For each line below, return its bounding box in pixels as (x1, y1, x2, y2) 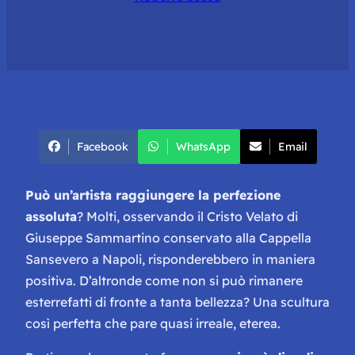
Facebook (76, 139, 128, 154)
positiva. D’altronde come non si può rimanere (25, 272, 303, 288)
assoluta (25, 208, 77, 224)
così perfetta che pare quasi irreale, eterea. (25, 315, 281, 331)
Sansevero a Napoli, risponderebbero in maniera (25, 250, 315, 267)
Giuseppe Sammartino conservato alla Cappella (25, 229, 311, 246)
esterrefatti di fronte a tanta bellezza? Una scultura (25, 293, 330, 310)
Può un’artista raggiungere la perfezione (25, 186, 281, 203)
